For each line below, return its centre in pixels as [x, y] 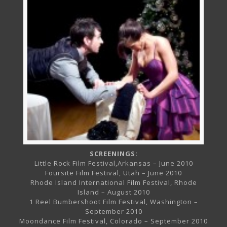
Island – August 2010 [113, 192]
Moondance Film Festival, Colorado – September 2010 [113, 221]
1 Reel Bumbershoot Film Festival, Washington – [113, 202]
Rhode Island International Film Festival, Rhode [113, 183]
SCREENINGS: [113, 154]
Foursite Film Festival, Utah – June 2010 [113, 173]
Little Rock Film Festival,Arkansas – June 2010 [113, 163]
